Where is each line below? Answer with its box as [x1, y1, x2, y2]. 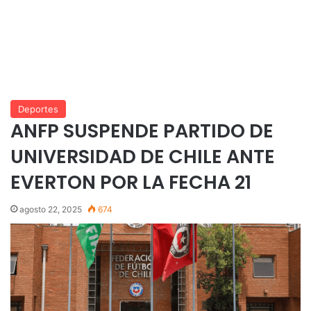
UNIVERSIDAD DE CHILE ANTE [10, 143, 275, 169]
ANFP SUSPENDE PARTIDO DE [10, 117, 274, 144]
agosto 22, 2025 [19, 203, 82, 215]
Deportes [18, 103, 58, 115]
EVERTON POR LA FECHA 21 [10, 169, 251, 195]
